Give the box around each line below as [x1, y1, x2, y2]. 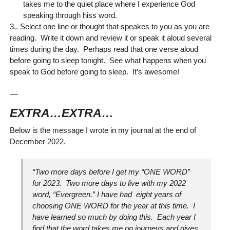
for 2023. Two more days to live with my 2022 [32, 179, 186, 188]
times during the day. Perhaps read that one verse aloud [9, 44, 198, 53]
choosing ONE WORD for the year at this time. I [32, 201, 196, 210]
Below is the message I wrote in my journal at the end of [9, 125, 196, 135]
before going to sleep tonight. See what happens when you [9, 55, 206, 65]
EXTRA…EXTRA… [9, 106, 113, 120]
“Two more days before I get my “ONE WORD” [32, 167, 190, 177]
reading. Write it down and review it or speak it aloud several [9, 33, 212, 42]
